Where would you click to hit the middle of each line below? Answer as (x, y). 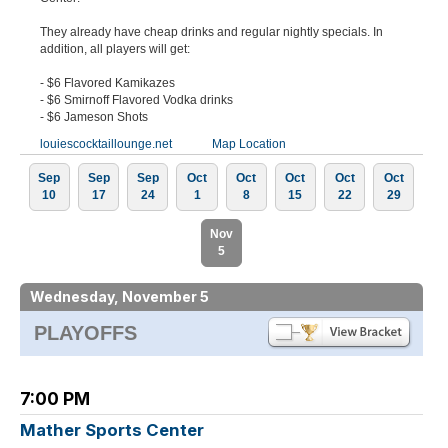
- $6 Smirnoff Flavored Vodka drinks (136, 99)
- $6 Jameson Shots (94, 116)
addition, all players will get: (115, 48)
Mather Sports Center (112, 429)
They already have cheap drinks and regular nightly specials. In (211, 31)
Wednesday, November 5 (119, 296)
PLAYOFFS (85, 332)
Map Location (249, 143)
